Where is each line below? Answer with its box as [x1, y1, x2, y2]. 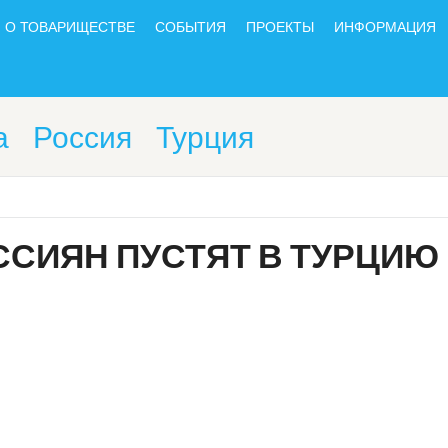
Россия [33, 120, 132, 158]
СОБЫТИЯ [155, 19, 226, 37]
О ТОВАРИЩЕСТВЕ [5, 19, 135, 37]
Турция [156, 120, 254, 158]
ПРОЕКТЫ [246, 19, 314, 37]
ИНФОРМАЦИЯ [334, 19, 436, 37]
